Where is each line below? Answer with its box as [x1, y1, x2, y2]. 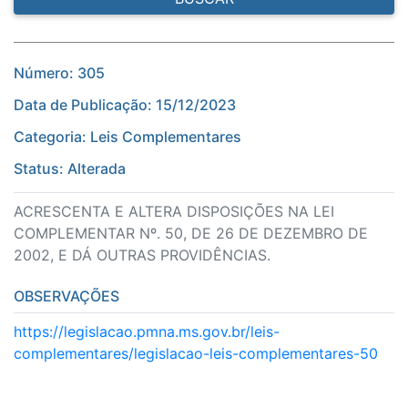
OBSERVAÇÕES [14, 287, 119, 306]
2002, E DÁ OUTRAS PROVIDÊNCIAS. [14, 246, 270, 265]
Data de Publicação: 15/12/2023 [14, 96, 236, 115]
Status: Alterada [14, 159, 126, 178]
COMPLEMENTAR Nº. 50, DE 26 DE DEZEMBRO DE [14, 224, 368, 243]
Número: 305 [14, 64, 105, 83]
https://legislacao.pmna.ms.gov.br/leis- [14, 322, 280, 342]
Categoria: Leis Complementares [14, 127, 241, 147]
